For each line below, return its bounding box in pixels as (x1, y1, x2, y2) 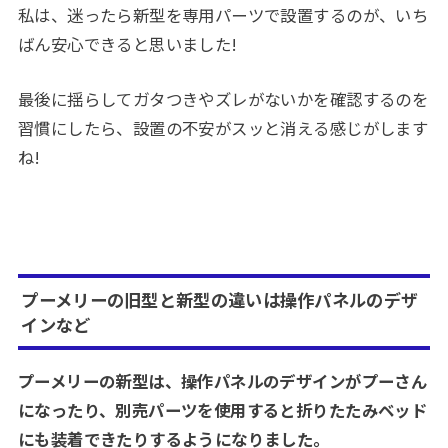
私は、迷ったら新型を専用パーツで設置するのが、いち (17, 2, 429, 27)
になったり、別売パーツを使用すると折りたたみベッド (17, 398, 428, 422)
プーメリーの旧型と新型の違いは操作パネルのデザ (21, 287, 419, 313)
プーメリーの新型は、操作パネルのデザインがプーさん (17, 369, 428, 393)
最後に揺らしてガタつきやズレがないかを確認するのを (17, 86, 429, 111)
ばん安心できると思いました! (17, 31, 238, 56)
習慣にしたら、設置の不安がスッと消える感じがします (17, 115, 429, 140)
